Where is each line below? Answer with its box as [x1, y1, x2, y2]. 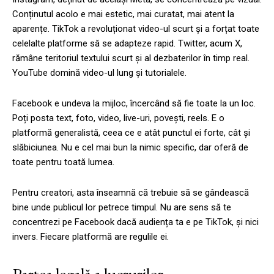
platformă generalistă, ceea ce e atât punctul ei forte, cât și [12, 127, 250, 138]
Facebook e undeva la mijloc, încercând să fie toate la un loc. [12, 97, 256, 109]
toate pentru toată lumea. [12, 156, 114, 168]
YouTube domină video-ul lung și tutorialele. [12, 67, 187, 78]
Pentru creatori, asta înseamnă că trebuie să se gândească [12, 187, 249, 198]
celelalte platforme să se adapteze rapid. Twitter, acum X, [12, 37, 242, 49]
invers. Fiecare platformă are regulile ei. [12, 231, 169, 242]
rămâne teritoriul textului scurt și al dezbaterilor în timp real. [12, 52, 250, 64]
